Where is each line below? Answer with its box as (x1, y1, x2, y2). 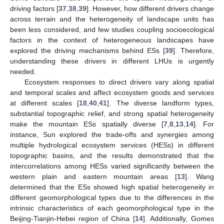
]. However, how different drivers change (86, 4, 214, 13)
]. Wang (185, 172, 214, 181)
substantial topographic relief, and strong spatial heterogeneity (10, 109, 214, 118)
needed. (10, 67, 36, 76)
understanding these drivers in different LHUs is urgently (10, 57, 214, 65)
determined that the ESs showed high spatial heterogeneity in (10, 183, 214, 191)
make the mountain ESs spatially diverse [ (10, 120, 163, 128)
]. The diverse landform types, (107, 99, 214, 107)
